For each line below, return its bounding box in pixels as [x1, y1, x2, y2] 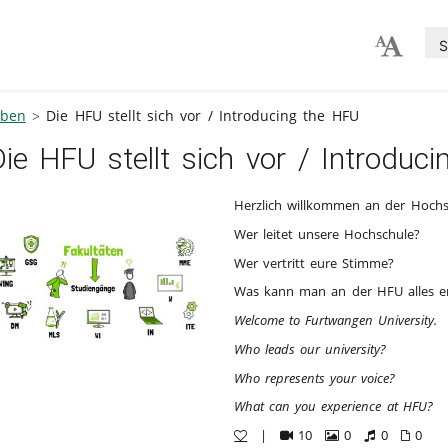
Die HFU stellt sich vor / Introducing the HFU [46, 106, 359, 125]
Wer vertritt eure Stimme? [234, 253, 395, 272]
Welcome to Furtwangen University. [234, 311, 438, 329]
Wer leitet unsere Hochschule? [234, 224, 421, 243]
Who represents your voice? [234, 368, 396, 387]
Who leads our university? [234, 339, 387, 358]
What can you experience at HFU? [234, 397, 433, 416]
